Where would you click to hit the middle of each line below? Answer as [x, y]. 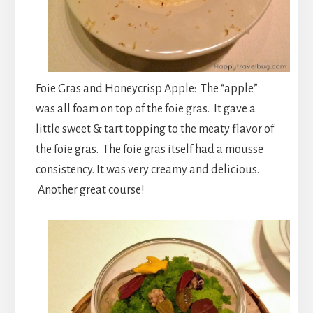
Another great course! [90, 190]
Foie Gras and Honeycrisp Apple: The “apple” [146, 88]
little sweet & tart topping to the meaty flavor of [154, 129]
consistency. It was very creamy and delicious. [147, 169]
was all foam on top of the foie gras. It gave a [145, 109]
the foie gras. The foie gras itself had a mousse [149, 149]
